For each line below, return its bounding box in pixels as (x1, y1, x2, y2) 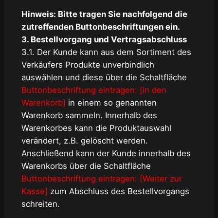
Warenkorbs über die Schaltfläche (21, 161, 151, 171)
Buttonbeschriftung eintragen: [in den (21, 85, 166, 95)
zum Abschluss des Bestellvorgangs (47, 186, 189, 196)
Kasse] (21, 186, 48, 196)
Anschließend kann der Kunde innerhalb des (21, 148, 191, 158)
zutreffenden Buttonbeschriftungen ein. (21, 21, 180, 32)
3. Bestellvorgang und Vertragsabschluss (21, 34, 187, 44)
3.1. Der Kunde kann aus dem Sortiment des (21, 47, 191, 57)
